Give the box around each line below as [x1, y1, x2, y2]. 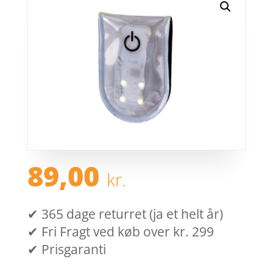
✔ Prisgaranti [27, 241, 106, 258]
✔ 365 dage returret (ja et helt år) [27, 205, 223, 223]
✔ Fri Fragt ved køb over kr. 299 [27, 223, 214, 241]
